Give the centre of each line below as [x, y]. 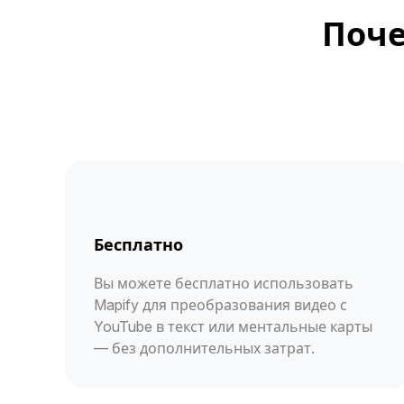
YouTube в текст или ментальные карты [233, 326]
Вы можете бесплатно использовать [224, 283]
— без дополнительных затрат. [204, 348]
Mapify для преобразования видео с [220, 304]
